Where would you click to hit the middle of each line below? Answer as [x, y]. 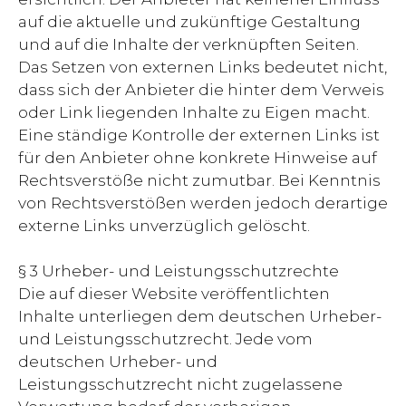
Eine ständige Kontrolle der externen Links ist [199, 135]
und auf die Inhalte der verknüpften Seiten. [188, 44]
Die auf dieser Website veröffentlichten [174, 294]
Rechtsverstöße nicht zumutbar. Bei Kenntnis [199, 180]
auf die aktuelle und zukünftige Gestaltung [189, 21]
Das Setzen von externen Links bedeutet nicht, [203, 67]
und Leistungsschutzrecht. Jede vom [165, 339]
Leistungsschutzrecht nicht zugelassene [180, 385]
